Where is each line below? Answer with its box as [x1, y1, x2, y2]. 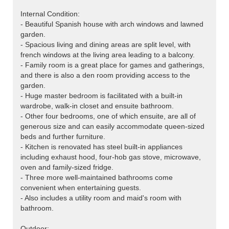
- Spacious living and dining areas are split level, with [20, 40, 191, 49]
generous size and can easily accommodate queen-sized [20, 122, 204, 131]
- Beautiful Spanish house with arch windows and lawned [20, 20, 203, 29]
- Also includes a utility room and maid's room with [20, 194, 181, 202]
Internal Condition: [20, 10, 80, 18]
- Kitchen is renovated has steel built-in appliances [20, 143, 182, 151]
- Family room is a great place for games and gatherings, [20, 61, 204, 70]
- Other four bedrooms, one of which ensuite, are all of [20, 112, 196, 121]
